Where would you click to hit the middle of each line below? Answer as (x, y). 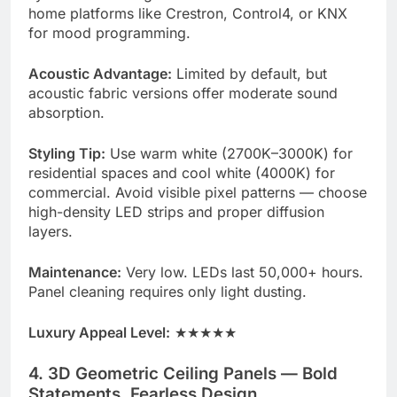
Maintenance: (75, 272)
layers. (51, 231)
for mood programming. (109, 32)
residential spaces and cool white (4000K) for (182, 172)
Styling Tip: (67, 153)
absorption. (66, 112)
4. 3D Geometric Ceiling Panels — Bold (183, 373)
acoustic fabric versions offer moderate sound (183, 93)
